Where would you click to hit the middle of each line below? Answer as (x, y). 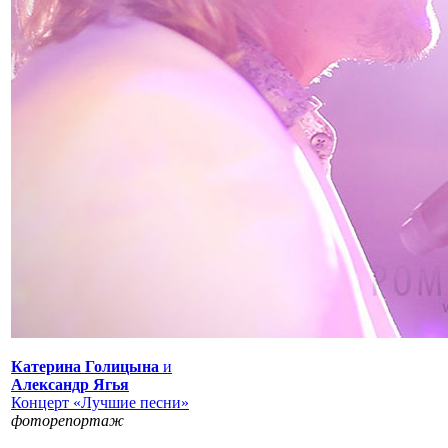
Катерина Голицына (85, 366)
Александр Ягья (70, 384)
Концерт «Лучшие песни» (100, 402)
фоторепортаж (67, 420)
